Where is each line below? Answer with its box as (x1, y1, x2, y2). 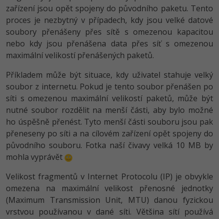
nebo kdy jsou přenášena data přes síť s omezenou (6, 38, 213, 49)
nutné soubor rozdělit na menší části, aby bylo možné (6, 104, 213, 115)
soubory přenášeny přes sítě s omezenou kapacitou (6, 26, 213, 37)
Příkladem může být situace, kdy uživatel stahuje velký (6, 69, 213, 80)
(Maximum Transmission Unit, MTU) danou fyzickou (6, 194, 213, 205)
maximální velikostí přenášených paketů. (6, 49, 154, 61)
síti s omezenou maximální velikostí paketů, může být (6, 92, 213, 104)
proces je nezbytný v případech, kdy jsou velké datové (6, 14, 213, 25)
